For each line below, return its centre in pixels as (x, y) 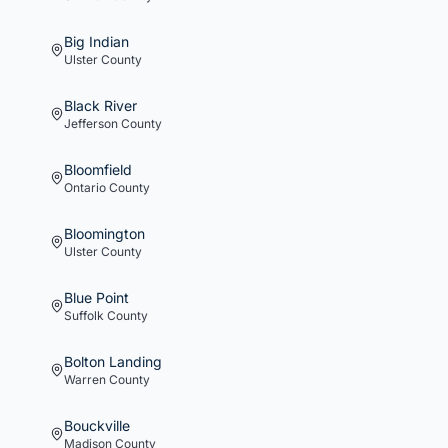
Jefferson (91, 123)
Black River (100, 105)
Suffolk (84, 315)
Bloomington (104, 233)
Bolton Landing (113, 361)
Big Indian (96, 41)
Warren (85, 379)
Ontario (85, 187)
